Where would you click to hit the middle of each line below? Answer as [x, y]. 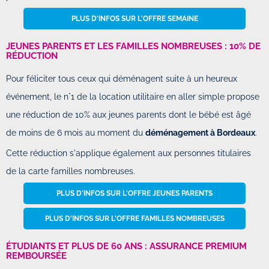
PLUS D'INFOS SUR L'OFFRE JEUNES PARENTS [134, 193]
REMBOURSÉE [36, 255]
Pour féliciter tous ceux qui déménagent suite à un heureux [122, 78]
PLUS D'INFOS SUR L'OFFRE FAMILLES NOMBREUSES [134, 218]
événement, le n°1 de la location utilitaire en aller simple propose [133, 96]
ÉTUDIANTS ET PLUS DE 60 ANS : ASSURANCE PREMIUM [126, 246]
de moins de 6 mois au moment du [76, 132]
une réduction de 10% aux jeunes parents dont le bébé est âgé [128, 114]
